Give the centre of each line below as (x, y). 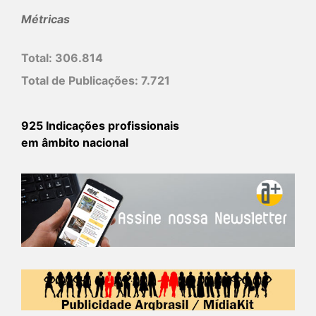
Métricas (45, 19)
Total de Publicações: (81, 81)
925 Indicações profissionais (100, 126)
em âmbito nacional (75, 143)
